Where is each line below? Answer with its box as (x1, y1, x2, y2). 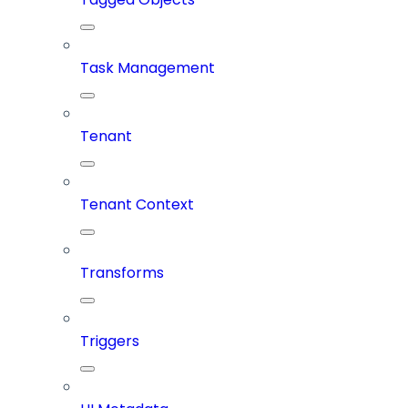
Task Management (80, 56, 215, 78)
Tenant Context (80, 193, 194, 215)
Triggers (80, 330, 139, 352)
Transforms (80, 261, 164, 283)
